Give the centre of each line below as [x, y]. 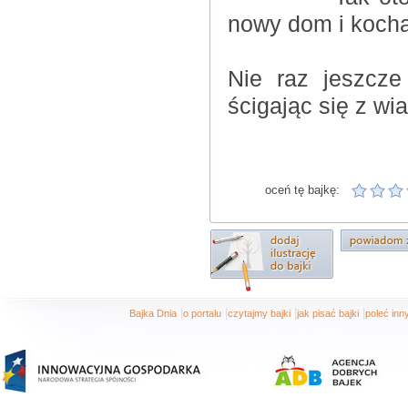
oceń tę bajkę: [302, 190]
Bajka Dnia [153, 313]
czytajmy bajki [259, 313]
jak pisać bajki [328, 313]
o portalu [202, 313]
